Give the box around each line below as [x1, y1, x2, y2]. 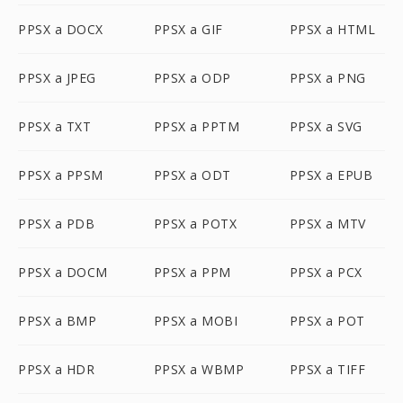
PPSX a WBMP [153, 361, 245, 378]
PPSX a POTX [153, 215, 237, 232]
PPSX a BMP [18, 312, 96, 329]
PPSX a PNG [289, 69, 366, 86]
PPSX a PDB [18, 215, 94, 232]
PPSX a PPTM [153, 118, 240, 135]
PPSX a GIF [153, 21, 223, 38]
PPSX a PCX [289, 264, 363, 281]
